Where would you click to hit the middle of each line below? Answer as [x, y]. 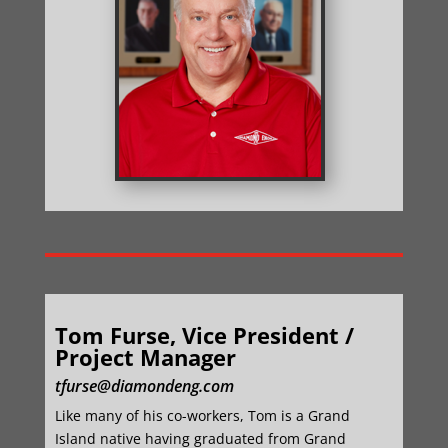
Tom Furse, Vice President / [204, 335]
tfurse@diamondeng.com [144, 386]
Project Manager [145, 357]
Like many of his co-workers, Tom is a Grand [202, 415]
